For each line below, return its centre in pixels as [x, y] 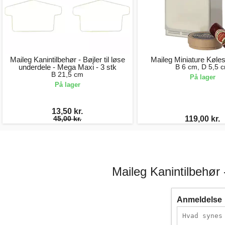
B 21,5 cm [68, 74]
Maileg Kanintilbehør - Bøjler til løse [67, 59]
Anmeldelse [199, 199]
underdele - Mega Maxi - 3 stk [67, 67]
